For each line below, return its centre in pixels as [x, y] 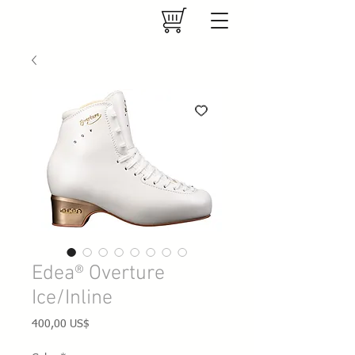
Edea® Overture [98, 274]
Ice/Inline [72, 298]
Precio [103, 323]
